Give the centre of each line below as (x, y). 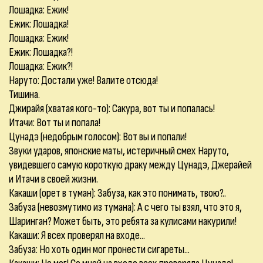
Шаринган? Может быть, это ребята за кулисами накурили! (123, 221)
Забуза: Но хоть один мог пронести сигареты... (99, 249)
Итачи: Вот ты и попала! (55, 123)
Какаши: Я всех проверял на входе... (77, 235)
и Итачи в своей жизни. (53, 179)
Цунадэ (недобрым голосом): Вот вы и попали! (98, 137)
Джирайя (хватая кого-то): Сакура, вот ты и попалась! (112, 109)
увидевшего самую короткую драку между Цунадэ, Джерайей (130, 165)
